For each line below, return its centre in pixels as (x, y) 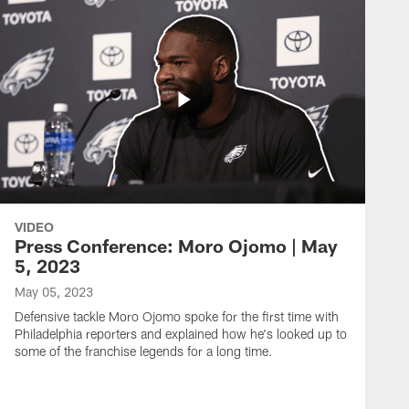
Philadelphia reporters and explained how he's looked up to (181, 334)
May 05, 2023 (54, 292)
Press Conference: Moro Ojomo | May (176, 246)
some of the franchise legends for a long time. (144, 351)
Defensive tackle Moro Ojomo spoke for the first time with (177, 316)
